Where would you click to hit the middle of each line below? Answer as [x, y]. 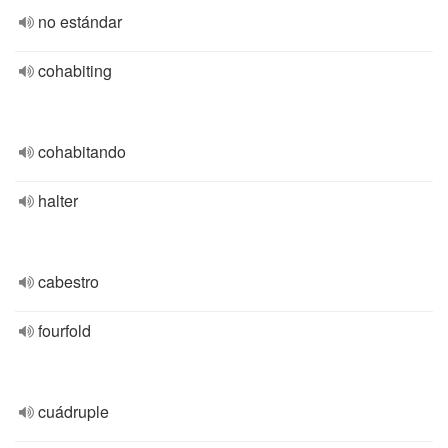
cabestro [68, 281]
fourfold [64, 330]
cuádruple [73, 411]
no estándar [80, 21]
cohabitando [82, 151]
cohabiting [75, 70]
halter [58, 200]
